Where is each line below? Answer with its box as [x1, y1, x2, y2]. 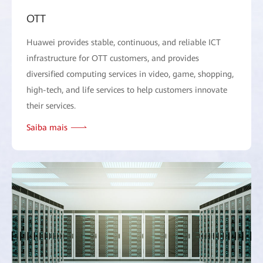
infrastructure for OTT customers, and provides [26, 53, 199, 63]
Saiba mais [26, 122, 68, 132]
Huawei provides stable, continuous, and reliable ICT [26, 37, 221, 47]
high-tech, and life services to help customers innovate [26, 85, 227, 95]
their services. [26, 100, 76, 110]
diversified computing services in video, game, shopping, [26, 69, 234, 79]
